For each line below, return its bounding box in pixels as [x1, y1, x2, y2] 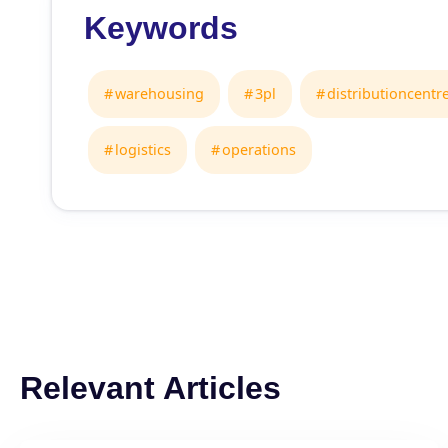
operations [222, 140, 296, 159]
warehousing [115, 84, 204, 103]
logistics [115, 140, 171, 159]
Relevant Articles [20, 370, 281, 406]
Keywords [84, 10, 238, 46]
